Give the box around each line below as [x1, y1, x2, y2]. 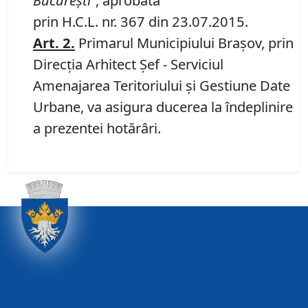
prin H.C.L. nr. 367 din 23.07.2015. [33, 12, 248, 32]
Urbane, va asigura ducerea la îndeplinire [33, 97, 293, 117]
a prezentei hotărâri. [33, 118, 161, 138]
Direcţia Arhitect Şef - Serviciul [33, 54, 223, 74]
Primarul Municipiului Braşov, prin [75, 33, 294, 53]
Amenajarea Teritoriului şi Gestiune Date [33, 76, 290, 96]
